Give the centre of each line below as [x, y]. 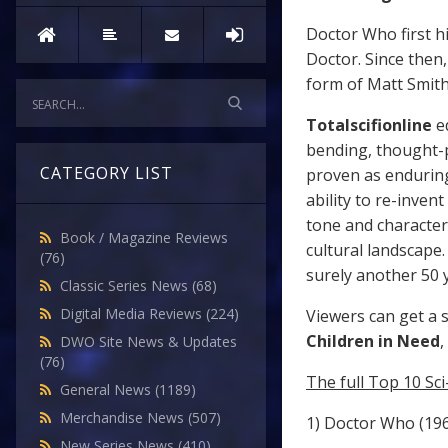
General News [107, 390]
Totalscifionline [369, 125]
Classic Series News [126, 286]
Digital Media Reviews [133, 314]
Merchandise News [124, 418]
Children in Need [373, 341]
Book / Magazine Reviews [144, 238]
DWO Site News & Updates [148, 342]
